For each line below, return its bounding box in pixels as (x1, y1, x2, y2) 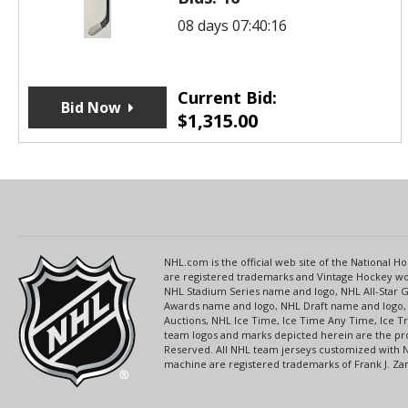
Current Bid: (177, 86, 277, 108)
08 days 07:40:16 (177, 15, 287, 36)
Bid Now (60, 97, 121, 117)
